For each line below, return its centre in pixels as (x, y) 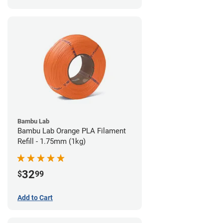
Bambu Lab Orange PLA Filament (72, 131)
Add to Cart (35, 197)
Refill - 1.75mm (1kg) (52, 141)
